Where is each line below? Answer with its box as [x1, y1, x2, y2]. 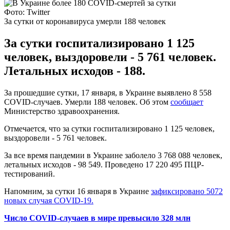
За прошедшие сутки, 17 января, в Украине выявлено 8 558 [4, 88, 212, 97]
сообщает [170, 97, 203, 106]
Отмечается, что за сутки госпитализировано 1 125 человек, [4, 124, 215, 133]
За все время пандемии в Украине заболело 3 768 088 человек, [4, 150, 222, 160]
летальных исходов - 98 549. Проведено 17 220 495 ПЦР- [4, 160, 204, 169]
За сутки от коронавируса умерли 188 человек [4, 16, 166, 26]
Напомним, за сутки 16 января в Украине [4, 186, 151, 196]
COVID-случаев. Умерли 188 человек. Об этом [4, 97, 170, 106]
